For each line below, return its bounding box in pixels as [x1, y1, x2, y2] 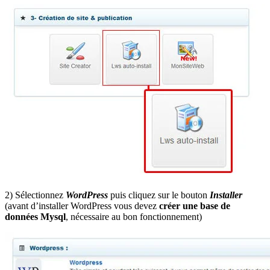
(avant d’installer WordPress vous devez [5, 200, 159, 211]
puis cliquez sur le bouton [110, 189, 210, 200]
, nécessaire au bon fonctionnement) [66, 211, 202, 222]
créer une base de [159, 200, 230, 211]
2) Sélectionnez [5, 189, 66, 200]
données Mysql [5, 211, 66, 222]
